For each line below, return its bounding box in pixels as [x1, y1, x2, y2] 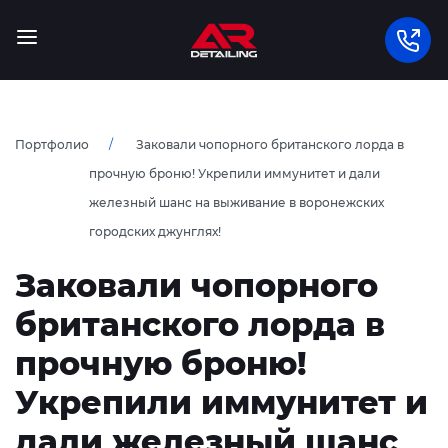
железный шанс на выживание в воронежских [89, 195, 384, 210]
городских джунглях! [89, 224, 221, 239]
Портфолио [15, 137, 89, 152]
